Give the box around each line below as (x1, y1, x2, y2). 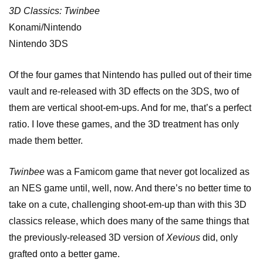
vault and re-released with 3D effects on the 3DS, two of (9, 86, 239, 97)
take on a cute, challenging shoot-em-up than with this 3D (9, 200, 247, 210)
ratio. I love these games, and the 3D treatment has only (9, 119, 239, 130)
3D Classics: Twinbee (9, 6, 100, 16)
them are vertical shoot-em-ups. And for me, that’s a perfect (9, 103, 251, 113)
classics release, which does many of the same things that (9, 216, 249, 227)
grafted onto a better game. (9, 249, 120, 259)
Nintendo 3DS (9, 39, 68, 49)
